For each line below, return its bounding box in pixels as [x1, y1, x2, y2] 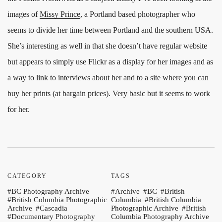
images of [7, 10, 40, 19]
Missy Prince [40, 10, 80, 19]
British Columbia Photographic [11, 196, 107, 204]
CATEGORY [7, 172, 47, 180]
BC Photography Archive [11, 187, 89, 196]
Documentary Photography [11, 213, 95, 221]
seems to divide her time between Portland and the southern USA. [7, 26, 213, 35]
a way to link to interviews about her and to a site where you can [7, 73, 209, 82]
